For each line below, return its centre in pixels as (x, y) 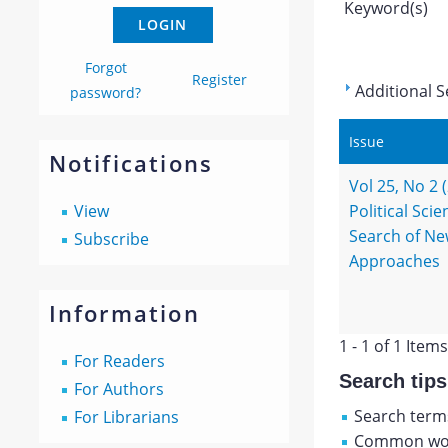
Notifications (131, 163)
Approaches (394, 261)
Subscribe (111, 239)
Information (124, 313)
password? (106, 92)
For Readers (119, 361)
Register (220, 79)
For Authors (118, 389)
